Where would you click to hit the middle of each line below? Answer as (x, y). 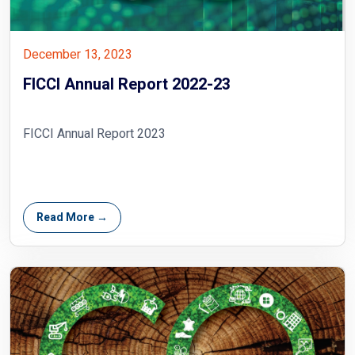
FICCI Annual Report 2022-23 (127, 84)
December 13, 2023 (78, 54)
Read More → (72, 217)
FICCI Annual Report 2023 (94, 134)
